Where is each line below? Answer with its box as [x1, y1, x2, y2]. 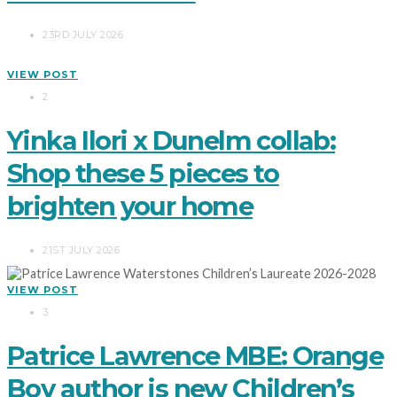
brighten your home [7, 191, 253, 222]
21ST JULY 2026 [43, 244, 120, 257]
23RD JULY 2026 [43, 28, 123, 42]
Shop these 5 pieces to [7, 158, 279, 190]
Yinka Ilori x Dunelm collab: [7, 125, 336, 157]
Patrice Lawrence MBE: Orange [7, 339, 384, 371]
